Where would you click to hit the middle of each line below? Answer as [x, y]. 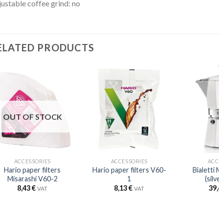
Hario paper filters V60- [129, 170]
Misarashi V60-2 [32, 178]
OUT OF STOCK [32, 116]
